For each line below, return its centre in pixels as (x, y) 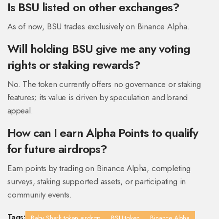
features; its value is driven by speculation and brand (98, 98)
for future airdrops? (57, 149)
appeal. (20, 111)
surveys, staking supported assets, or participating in (97, 182)
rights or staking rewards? (74, 65)
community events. (40, 195)
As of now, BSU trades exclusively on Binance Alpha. (99, 27)
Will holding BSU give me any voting (99, 49)
